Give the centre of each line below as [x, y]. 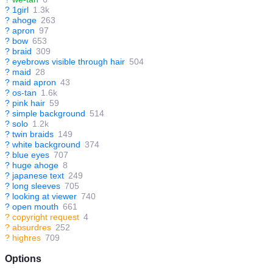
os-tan [24, 93]
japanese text [38, 175]
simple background [49, 113]
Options [23, 259]
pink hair [29, 103]
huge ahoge [35, 165]
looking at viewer [44, 196]
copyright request [46, 217]
